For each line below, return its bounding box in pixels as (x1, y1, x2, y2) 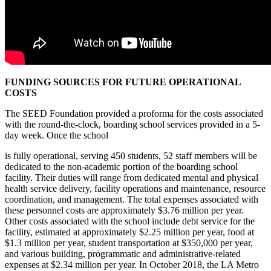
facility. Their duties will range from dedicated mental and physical (5, 172, 258, 183)
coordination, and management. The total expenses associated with (5, 194, 258, 205)
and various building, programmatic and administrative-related (5, 249, 241, 260)
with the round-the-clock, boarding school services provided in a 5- (5, 119, 260, 130)
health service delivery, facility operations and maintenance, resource (5, 183, 266, 194)
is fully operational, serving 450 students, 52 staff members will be (5, 151, 257, 162)
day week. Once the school (5, 130, 108, 141)
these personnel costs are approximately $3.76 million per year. (5, 205, 244, 216)
